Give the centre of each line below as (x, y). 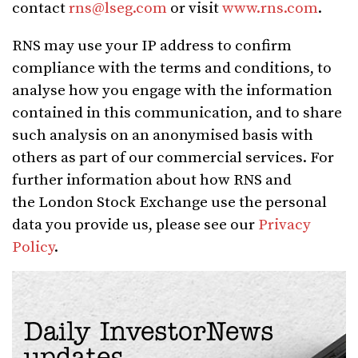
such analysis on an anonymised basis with (163, 136)
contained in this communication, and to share (177, 113)
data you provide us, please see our (135, 225)
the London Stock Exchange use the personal (169, 203)
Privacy (284, 225)
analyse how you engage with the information (172, 91)
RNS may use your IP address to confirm (152, 46)
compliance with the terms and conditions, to (172, 69)
